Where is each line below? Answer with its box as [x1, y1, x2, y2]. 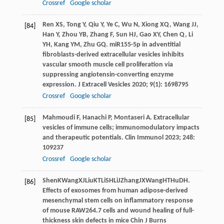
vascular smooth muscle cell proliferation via [42, 60, 173, 68]
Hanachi [82, 113, 106, 121]
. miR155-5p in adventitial [105, 40, 180, 48]
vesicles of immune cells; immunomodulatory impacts [42, 123, 199, 131]
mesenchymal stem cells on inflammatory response [42, 196, 193, 204]
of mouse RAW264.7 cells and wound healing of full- [42, 206, 194, 214]
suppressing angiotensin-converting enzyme [42, 70, 173, 78]
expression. [42, 80, 78, 88]
